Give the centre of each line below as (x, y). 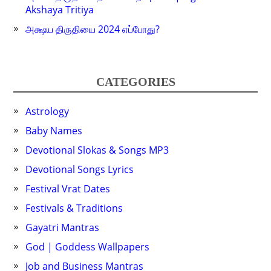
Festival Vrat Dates (68, 189)
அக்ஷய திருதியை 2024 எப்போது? (93, 29)
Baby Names (54, 131)
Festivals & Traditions (74, 208)
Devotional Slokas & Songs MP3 (97, 150)
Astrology (47, 112)
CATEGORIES (135, 82)
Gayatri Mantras (63, 228)
